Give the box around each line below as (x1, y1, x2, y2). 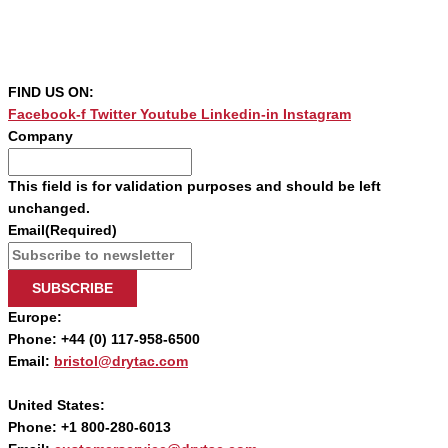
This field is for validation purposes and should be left (8, 179, 381, 195)
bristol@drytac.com (54, 354, 188, 370)
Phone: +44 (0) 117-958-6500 (8, 332, 200, 348)
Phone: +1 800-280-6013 (8, 420, 171, 436)
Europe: (8, 310, 62, 326)
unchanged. (8, 201, 90, 217)
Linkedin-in (201, 107, 279, 123)
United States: (8, 398, 105, 414)
